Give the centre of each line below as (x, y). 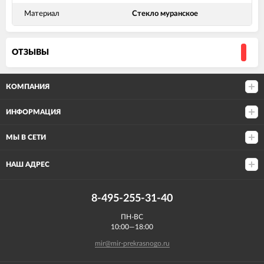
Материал (42, 14)
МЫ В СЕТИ (26, 137)
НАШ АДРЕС (28, 164)
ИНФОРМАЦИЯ (33, 112)
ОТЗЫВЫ (30, 53)
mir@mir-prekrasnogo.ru (132, 243)
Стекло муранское (165, 14)
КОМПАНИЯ (28, 86)
